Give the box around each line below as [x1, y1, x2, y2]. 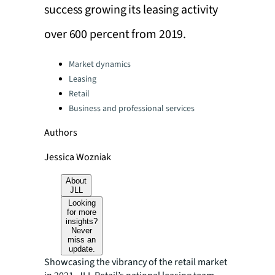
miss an [68, 235, 96, 244]
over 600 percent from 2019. [44, 26, 187, 43]
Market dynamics [69, 58, 131, 71]
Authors [44, 126, 77, 139]
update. [68, 244, 95, 254]
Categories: [44, 56, 91, 66]
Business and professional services [69, 103, 195, 115]
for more [67, 207, 97, 217]
